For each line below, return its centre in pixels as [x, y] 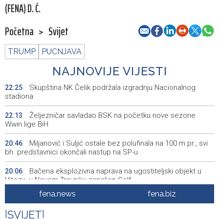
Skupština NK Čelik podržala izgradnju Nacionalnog [111, 88]
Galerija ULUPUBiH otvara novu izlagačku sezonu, [108, 199]
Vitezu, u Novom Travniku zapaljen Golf [68, 180]
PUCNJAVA [62, 52]
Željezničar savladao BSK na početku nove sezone [111, 116]
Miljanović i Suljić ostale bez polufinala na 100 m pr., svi [118, 143]
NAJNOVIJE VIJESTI [109, 71]
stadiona [19, 97]
